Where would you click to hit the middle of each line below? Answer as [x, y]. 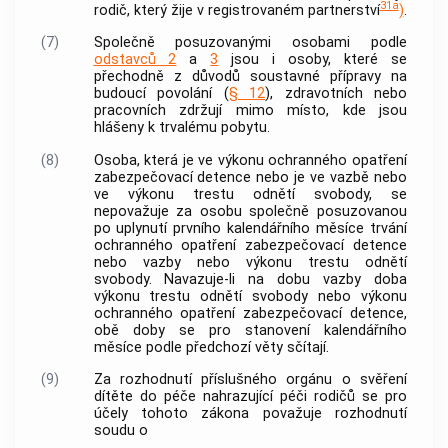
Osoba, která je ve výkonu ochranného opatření [250, 160]
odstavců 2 [135, 60]
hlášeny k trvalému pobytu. [181, 128]
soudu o [120, 431]
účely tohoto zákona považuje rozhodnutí [250, 414]
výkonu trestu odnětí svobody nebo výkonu [250, 296]
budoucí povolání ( [161, 94]
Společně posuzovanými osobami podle [250, 43]
